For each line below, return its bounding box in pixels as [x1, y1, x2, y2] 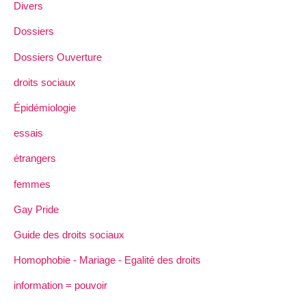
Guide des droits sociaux [14, 228, 124, 240]
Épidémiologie [14, 102, 76, 114]
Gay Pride [14, 203, 59, 215]
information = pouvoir [14, 279, 107, 292]
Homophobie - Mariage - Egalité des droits [14, 254, 201, 266]
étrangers [14, 152, 56, 165]
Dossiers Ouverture [14, 51, 102, 63]
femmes [14, 178, 51, 190]
